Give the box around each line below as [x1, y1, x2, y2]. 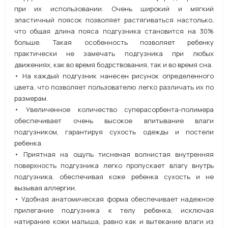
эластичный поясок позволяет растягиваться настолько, [14, 15, 214, 24]
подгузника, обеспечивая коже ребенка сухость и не [14, 172, 214, 181]
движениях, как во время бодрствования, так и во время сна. [14, 60, 213, 69]
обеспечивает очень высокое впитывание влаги [14, 116, 214, 125]
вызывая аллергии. [14, 183, 76, 192]
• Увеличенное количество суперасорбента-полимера [14, 105, 214, 114]
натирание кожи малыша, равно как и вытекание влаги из [14, 217, 214, 226]
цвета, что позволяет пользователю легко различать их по [14, 82, 214, 92]
